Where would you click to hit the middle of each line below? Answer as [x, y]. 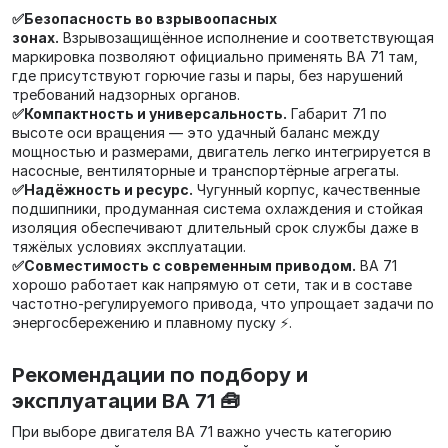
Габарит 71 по [337, 113]
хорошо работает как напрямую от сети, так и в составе [212, 284]
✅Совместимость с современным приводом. [184, 265]
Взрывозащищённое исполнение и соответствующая [246, 37]
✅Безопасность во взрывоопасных [144, 18]
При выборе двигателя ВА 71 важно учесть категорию [202, 431]
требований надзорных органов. [126, 94]
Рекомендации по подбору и [160, 375]
